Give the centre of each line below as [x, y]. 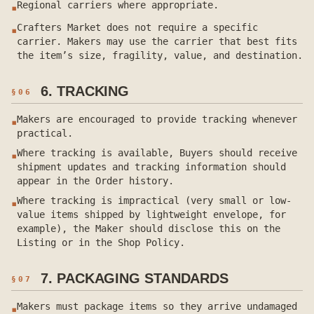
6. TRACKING [85, 91]
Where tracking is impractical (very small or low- [154, 200]
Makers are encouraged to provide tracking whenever [157, 119]
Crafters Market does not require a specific [137, 27]
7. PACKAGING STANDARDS [135, 278]
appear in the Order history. [95, 181]
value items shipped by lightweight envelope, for [151, 214]
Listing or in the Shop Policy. [101, 243]
